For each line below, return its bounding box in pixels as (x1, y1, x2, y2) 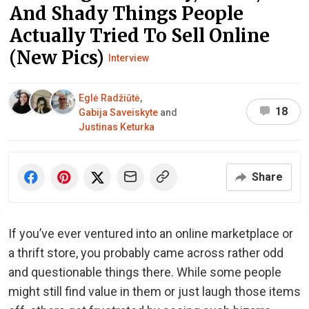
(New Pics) (10, 46, 108, 69)
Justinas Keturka (79, 121, 154, 132)
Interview (108, 52, 149, 63)
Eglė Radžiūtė (79, 92, 140, 103)
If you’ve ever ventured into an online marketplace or (8, 226, 293, 241)
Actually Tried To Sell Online (10, 23, 270, 47)
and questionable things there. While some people (8, 264, 281, 279)
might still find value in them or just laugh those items (8, 283, 301, 299)
